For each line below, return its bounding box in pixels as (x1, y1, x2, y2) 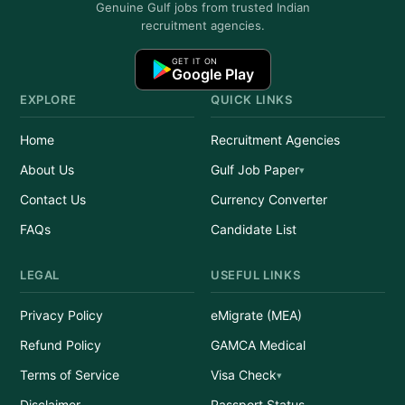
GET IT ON (171, 56, 218, 66)
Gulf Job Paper (211, 162, 299, 177)
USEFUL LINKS (211, 268, 301, 282)
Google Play (171, 65, 254, 83)
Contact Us (20, 192, 86, 207)
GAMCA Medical (211, 337, 306, 353)
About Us (20, 162, 74, 177)
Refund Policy (20, 337, 101, 353)
